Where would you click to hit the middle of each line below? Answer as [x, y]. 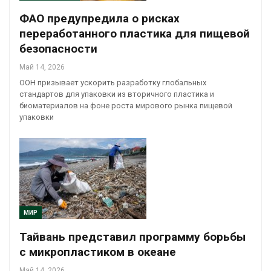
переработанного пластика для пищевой [135, 33]
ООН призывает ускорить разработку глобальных [113, 82]
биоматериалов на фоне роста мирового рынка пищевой [126, 105]
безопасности [58, 48]
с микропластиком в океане [98, 252]
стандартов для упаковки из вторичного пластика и [117, 94]
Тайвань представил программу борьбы [132, 237]
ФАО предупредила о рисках [100, 18]
